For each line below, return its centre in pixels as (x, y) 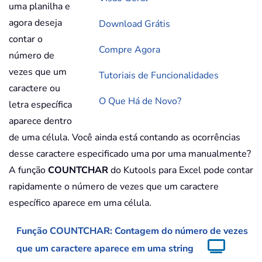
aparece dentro (40, 121)
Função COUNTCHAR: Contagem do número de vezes (132, 231)
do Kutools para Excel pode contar (181, 170)
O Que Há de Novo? (140, 101)
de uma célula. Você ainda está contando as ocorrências (125, 138)
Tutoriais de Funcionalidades (159, 76)
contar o (26, 39)
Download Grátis (135, 24)
